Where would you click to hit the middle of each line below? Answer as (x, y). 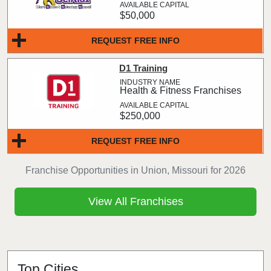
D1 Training (144, 68)
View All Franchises (135, 201)
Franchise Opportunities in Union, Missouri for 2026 (135, 170)
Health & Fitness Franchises (181, 90)
